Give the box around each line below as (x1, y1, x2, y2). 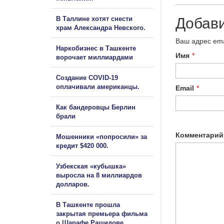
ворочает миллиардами (56, 53, 133, 61)
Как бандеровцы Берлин (56, 103, 135, 111)
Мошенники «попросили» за (56, 132, 147, 140)
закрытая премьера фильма (56, 209, 147, 217)
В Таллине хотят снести (56, 14, 132, 22)
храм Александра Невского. (56, 23, 145, 31)
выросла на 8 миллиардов (56, 171, 142, 179)
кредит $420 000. (56, 141, 108, 149)
